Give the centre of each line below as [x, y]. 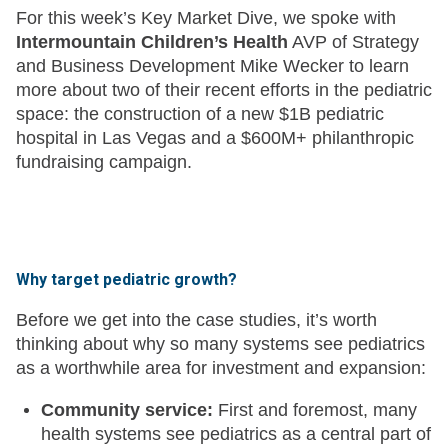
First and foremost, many [315, 410]
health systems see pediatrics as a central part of [236, 434]
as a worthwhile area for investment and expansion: [221, 368]
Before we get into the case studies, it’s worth [196, 320]
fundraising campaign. [104, 162]
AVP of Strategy [353, 42]
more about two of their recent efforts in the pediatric [224, 90]
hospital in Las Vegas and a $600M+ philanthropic [215, 138]
